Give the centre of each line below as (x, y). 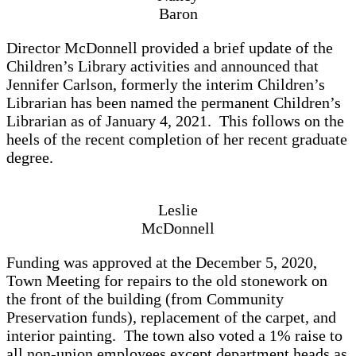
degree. (30, 157)
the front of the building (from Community (145, 298)
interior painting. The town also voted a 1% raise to (174, 335)
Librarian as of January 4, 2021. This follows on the (175, 120)
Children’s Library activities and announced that (163, 66)
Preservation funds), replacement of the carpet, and (171, 317)
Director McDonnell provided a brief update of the (170, 47)
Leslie (178, 209)
